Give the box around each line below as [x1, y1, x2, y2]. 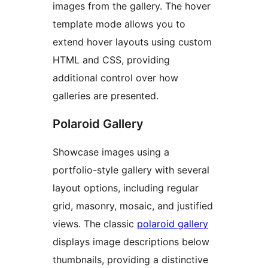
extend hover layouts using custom [53, 36, 212, 48]
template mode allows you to [53, 18, 185, 31]
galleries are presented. [53, 90, 159, 102]
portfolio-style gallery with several [53, 164, 209, 176]
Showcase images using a [53, 146, 169, 159]
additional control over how [53, 72, 178, 84]
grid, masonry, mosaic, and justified [53, 200, 213, 212]
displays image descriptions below [53, 236, 209, 248]
